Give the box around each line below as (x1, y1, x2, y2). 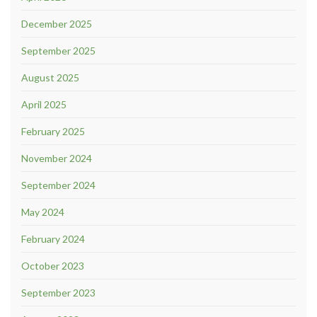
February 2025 (21, 125, 85, 137)
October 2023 (21, 259, 84, 272)
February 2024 (21, 232, 85, 245)
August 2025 (21, 71, 79, 83)
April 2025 (21, 98, 67, 110)
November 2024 (21, 151, 92, 164)
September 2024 (21, 178, 96, 191)
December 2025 (21, 17, 92, 30)
